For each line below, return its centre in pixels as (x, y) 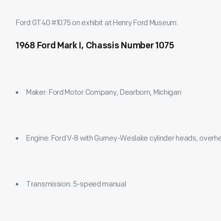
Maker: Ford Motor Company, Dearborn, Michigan (104, 92)
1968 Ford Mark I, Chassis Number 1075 (95, 46)
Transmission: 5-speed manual (76, 184)
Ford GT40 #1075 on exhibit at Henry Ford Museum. (97, 23)
